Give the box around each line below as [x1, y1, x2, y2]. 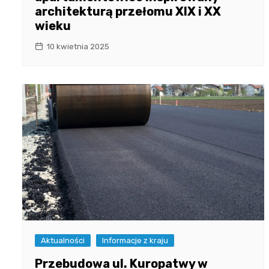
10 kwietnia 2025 [46, 42, 109, 52]
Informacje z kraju [102, 236, 168, 246]
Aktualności [41, 236, 85, 246]
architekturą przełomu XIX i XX [35, 4, 221, 19]
